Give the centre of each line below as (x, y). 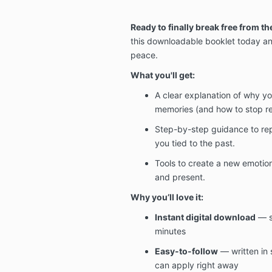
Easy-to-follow (186, 251)
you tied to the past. (195, 143)
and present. (180, 177)
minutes (170, 231)
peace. (144, 55)
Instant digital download (205, 217)
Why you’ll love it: (167, 197)
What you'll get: (162, 75)
